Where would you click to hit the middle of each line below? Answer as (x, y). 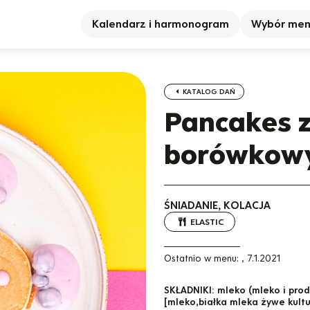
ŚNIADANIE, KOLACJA (217, 206)
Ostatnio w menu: (201, 259)
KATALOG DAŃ (208, 92)
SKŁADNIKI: (189, 291)
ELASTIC (208, 221)
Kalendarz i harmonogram (160, 24)
